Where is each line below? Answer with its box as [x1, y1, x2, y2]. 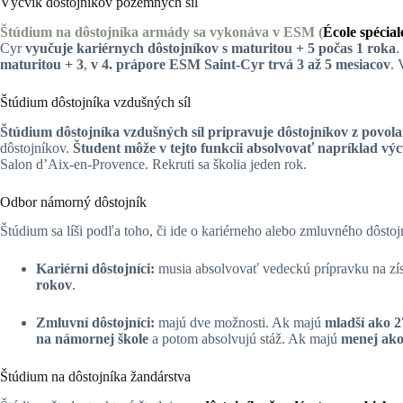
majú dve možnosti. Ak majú [155, 315, 325, 331]
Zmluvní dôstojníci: [36, 315, 155, 331]
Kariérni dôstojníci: [36, 261, 155, 277]
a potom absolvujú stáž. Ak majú [148, 331, 341, 347]
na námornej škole [36, 331, 148, 347]
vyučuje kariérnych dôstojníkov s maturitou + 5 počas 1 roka [25, 40, 396, 56]
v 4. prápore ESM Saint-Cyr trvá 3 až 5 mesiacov [91, 56, 390, 72]
